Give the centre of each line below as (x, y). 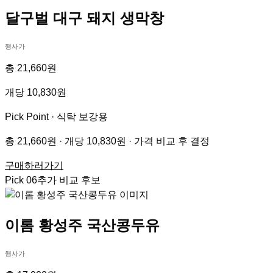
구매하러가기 (34, 166)
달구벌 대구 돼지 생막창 (84, 18)
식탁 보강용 (82, 117)
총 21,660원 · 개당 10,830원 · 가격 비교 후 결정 (107, 141)
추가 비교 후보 (69, 180)
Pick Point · (31, 117)
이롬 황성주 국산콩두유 (82, 225)
